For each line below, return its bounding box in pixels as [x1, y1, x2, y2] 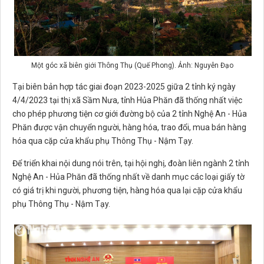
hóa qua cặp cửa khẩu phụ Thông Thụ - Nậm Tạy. [12, 136, 193, 146]
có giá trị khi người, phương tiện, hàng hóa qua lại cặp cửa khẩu [12, 186, 242, 196]
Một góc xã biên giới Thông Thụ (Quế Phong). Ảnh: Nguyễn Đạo [31, 61, 233, 70]
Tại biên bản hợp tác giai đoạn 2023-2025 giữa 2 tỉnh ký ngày [12, 82, 236, 92]
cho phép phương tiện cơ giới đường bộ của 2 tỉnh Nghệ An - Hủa [12, 109, 247, 119]
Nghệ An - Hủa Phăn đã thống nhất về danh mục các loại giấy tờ [12, 172, 245, 182]
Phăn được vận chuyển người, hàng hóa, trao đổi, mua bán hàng [12, 123, 246, 133]
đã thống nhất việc [174, 95, 242, 105]
